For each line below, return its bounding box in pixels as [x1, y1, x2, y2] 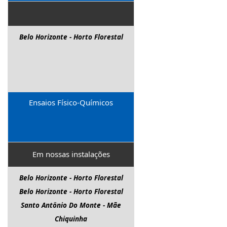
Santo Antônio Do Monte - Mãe [21, 200, 121, 210]
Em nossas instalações [32, 148, 110, 159]
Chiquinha [55, 214, 87, 223]
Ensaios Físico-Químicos [29, 97, 113, 107]
